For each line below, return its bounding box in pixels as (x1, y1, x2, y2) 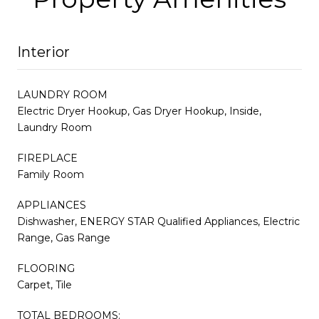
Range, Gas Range (17, 231, 110, 244)
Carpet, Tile (17, 278, 72, 291)
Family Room (17, 167, 84, 181)
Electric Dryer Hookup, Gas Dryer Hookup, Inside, (17, 104, 261, 117)
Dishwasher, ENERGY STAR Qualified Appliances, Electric (17, 214, 300, 228)
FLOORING (17, 261, 75, 275)
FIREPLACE (17, 151, 78, 164)
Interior (17, 43, 70, 61)
